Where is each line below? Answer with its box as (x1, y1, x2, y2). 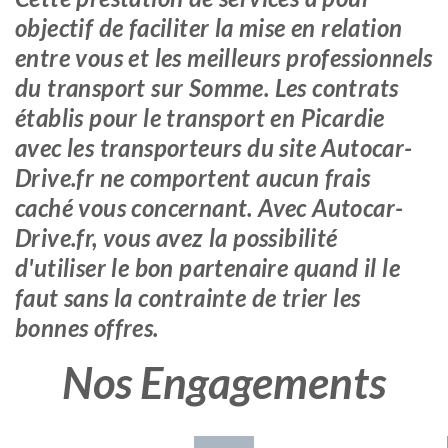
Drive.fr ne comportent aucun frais (15, 163, 371, 192)
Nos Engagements (62, 356, 386, 408)
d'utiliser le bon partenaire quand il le (15, 253, 400, 282)
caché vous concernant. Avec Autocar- (15, 193, 404, 222)
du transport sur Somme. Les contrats (15, 73, 399, 102)
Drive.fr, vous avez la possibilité (15, 223, 338, 252)
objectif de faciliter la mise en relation (15, 13, 403, 42)
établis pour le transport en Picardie (15, 103, 385, 132)
